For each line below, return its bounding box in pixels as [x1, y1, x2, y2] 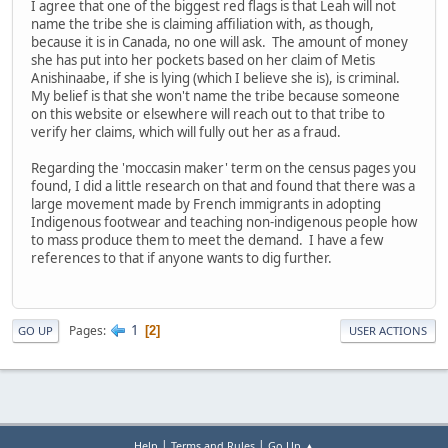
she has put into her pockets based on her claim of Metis [31, 50, 375, 69]
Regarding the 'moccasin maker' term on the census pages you [31, 158, 416, 177]
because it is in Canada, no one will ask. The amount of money [31, 32, 408, 51]
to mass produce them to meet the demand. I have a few [31, 230, 383, 249]
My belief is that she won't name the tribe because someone [31, 86, 400, 105]
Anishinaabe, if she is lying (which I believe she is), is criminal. [31, 68, 403, 87]
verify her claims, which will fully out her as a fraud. [31, 122, 344, 141]
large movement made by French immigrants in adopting [31, 194, 381, 213]
